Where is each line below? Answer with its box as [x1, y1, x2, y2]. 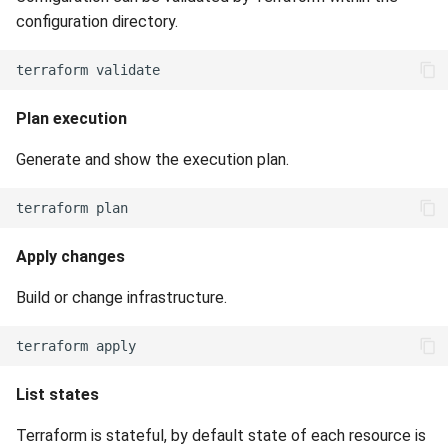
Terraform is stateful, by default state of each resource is [16, 426, 426, 445]
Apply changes [16, 247, 125, 266]
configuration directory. [16, 12, 178, 31]
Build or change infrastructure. [16, 288, 227, 307]
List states [16, 385, 99, 404]
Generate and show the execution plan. [16, 150, 289, 169]
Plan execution [16, 109, 127, 128]
